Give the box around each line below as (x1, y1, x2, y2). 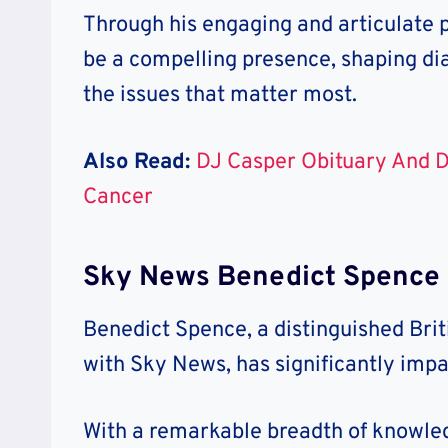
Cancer (83, 184, 153, 212)
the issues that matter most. (83, 82, 357, 110)
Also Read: (83, 149, 196, 177)
